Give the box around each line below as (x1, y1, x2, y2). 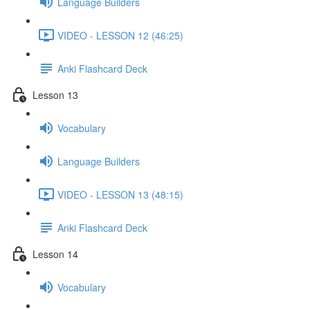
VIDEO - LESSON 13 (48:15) (57, 187, 183, 201)
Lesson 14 (33, 246, 78, 261)
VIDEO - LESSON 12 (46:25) (57, 28, 183, 42)
